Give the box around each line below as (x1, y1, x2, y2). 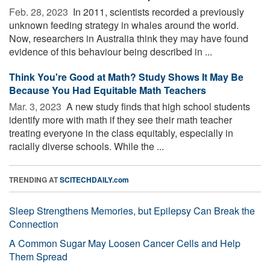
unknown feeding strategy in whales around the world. (9, 17, 239, 32)
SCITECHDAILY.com (60, 174, 129, 185)
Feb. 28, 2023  (9, 4, 71, 19)
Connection (9, 216, 58, 231)
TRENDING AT (9, 174, 60, 185)
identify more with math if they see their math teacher (9, 112, 232, 127)
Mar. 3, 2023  (9, 99, 64, 113)
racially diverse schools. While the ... (9, 139, 164, 153)
